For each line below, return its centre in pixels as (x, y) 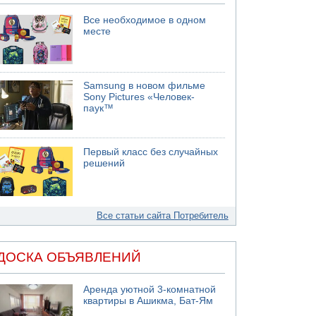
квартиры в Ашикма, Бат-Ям (148, 301)
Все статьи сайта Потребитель (162, 215)
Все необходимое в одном (145, 20)
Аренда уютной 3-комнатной (150, 290)
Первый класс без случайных (151, 152)
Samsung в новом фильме (145, 86)
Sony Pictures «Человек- (139, 97)
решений (104, 163)
